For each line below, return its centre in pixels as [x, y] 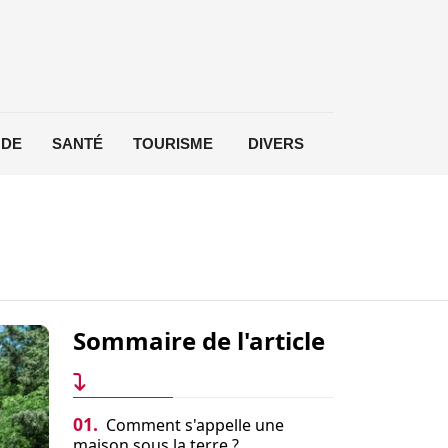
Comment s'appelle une [192, 425]
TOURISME [172, 143]
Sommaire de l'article [199, 340]
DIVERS [275, 143]
